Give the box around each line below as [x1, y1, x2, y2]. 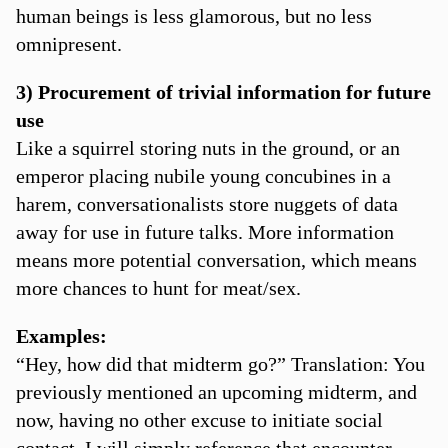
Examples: [15, 324, 107, 347]
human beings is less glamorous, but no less [15, 4, 372, 27]
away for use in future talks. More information [15, 220, 394, 243]
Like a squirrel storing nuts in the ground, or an [15, 136, 400, 159]
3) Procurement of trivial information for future [15, 80, 431, 103]
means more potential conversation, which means [15, 248, 417, 271]
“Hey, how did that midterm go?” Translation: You [15, 352, 425, 375]
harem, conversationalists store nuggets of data [15, 192, 398, 215]
